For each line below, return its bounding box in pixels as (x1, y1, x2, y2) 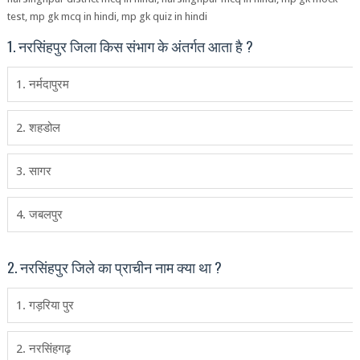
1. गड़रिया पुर (15, 298, 74, 313)
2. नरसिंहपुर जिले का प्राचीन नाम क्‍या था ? (6, 256, 222, 277)
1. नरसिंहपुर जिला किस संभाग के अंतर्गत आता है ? (6, 35, 253, 56)
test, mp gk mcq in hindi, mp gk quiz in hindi (6, 10, 207, 22)
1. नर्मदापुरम (15, 77, 69, 92)
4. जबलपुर (15, 207, 63, 222)
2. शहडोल (15, 121, 60, 135)
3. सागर (15, 164, 51, 178)
